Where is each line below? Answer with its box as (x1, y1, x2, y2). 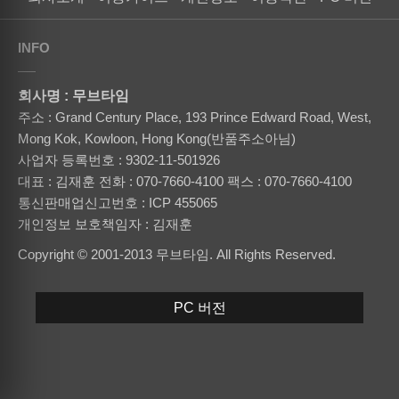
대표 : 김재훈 (18, 175, 95, 189)
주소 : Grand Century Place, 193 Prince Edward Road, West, (18, 110, 371, 125)
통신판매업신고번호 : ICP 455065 (18, 196, 217, 210)
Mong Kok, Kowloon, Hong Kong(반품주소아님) (18, 132, 296, 146)
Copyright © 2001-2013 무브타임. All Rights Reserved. (18, 248, 336, 262)
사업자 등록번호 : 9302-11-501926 (18, 153, 220, 167)
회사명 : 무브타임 (18, 88, 129, 103)
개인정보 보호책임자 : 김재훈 (18, 217, 192, 232)
